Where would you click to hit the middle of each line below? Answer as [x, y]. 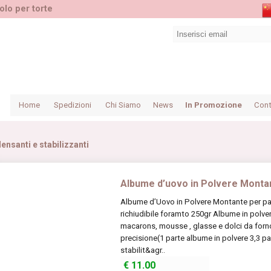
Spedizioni [73, 105]
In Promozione [214, 105]
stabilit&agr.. [143, 250]
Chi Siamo [123, 105]
